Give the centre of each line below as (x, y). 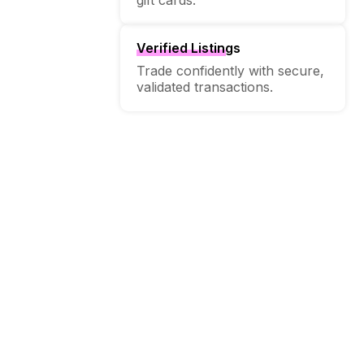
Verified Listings (188, 48)
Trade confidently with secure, (230, 70)
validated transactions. (205, 87)
